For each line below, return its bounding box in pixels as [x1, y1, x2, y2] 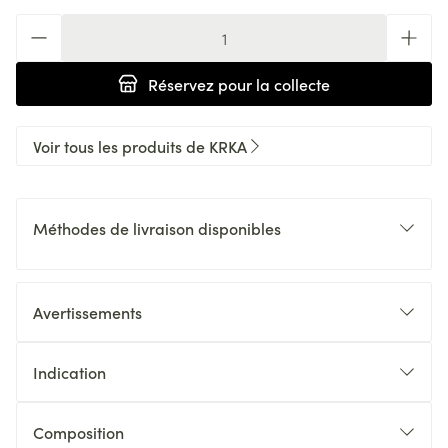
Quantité [15, 13, 79, 35]
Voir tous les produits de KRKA [33, 135, 247, 157]
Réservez [148, 73, 214, 95]
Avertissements [33, 301, 142, 323]
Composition [33, 421, 124, 443]
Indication [33, 361, 106, 383]
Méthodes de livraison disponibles [33, 217, 281, 239]
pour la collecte [214, 73, 330, 95]
